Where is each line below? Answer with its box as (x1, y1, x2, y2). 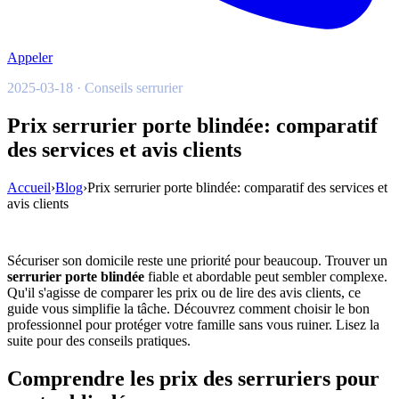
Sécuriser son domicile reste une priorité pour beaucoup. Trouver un (7, 252, 387, 268)
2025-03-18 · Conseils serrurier (7, 80, 183, 95)
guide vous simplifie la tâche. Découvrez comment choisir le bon (7, 300, 370, 316)
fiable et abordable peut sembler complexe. (144, 268, 387, 284)
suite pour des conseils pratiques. (7, 332, 191, 348)
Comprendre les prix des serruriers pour (7, 366, 379, 390)
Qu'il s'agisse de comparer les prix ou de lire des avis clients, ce (7, 284, 361, 300)
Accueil (7, 179, 51, 195)
